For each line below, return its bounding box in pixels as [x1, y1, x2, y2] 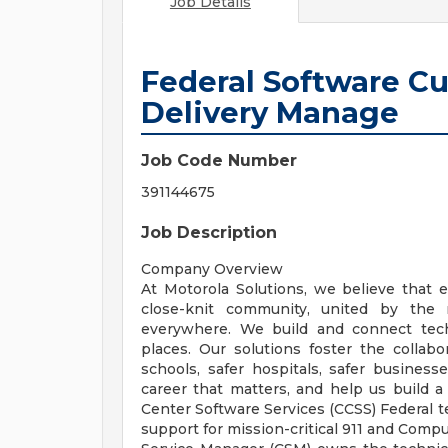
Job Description [141, 223, 277, 242]
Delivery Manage [141, 95, 399, 130]
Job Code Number [141, 151, 297, 170]
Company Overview [141, 260, 283, 278]
